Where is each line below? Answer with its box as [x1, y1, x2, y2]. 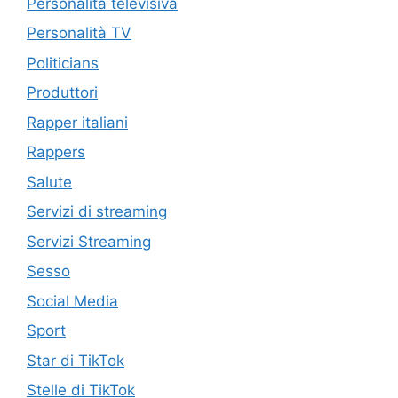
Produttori [27, 84, 98, 102]
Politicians [27, 53, 99, 72]
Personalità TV [27, 24, 131, 43]
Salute [27, 172, 72, 191]
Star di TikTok [27, 351, 124, 370]
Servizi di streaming [27, 203, 167, 221]
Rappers [27, 143, 85, 162]
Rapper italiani [27, 113, 128, 131]
